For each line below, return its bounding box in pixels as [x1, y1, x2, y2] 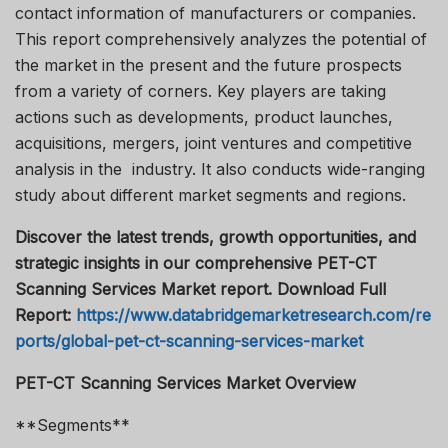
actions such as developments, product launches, [15, 106, 393, 127]
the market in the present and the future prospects [15, 54, 402, 75]
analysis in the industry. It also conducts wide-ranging [15, 158, 425, 179]
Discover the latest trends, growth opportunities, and [15, 226, 416, 247]
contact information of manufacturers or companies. [15, 2, 416, 23]
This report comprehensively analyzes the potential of [15, 28, 427, 49]
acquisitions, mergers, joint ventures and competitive [15, 132, 412, 153]
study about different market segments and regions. [15, 184, 406, 205]
